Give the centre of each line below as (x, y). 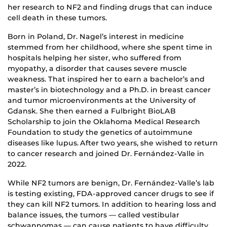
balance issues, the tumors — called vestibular (93, 215)
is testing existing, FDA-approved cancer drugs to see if (111, 194)
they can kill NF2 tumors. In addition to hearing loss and (112, 204)
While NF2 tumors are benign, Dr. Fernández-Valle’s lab (111, 183)
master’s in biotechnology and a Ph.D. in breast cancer (109, 90)
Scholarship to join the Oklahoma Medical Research (104, 122)
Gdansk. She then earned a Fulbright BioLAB (92, 111)
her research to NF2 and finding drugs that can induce (110, 7)
